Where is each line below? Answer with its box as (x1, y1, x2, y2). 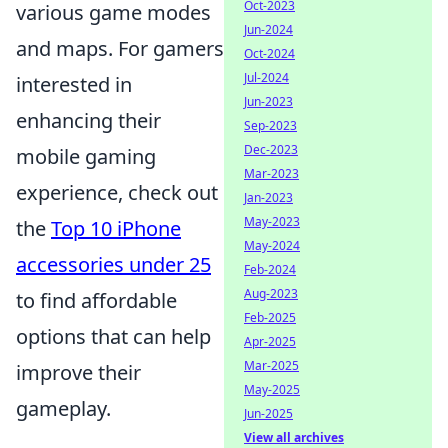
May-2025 (244, 381, 300, 398)
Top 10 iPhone (51, 215, 181, 243)
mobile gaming (16, 143, 156, 171)
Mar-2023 (244, 165, 299, 182)
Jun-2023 (244, 93, 293, 110)
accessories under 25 (16, 251, 211, 279)
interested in (16, 71, 132, 99)
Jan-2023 (244, 189, 293, 206)
